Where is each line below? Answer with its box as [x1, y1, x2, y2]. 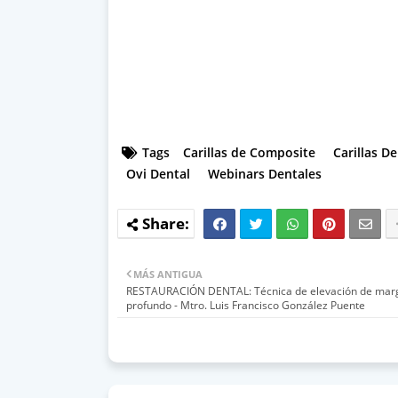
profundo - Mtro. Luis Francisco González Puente [126, 297, 365, 313]
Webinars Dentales [208, 164, 322, 182]
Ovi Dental [126, 164, 190, 182]
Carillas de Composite [183, 143, 315, 161]
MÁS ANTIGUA [133, 267, 203, 281]
